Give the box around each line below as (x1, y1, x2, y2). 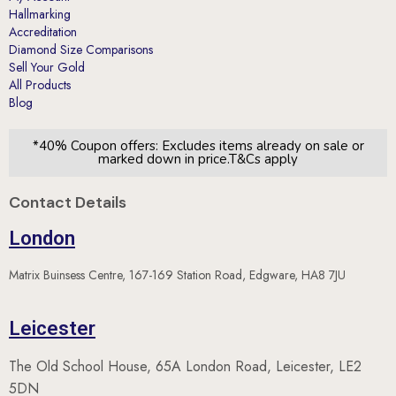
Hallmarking (9, 4, 71, 23)
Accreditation (9, 22, 77, 41)
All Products (9, 75, 71, 94)
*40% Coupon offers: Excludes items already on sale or (32, 136, 364, 155)
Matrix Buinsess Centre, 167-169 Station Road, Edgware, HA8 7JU (9, 265, 349, 284)
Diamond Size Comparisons (9, 40, 153, 58)
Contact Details (9, 191, 126, 213)
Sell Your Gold (9, 57, 85, 76)
